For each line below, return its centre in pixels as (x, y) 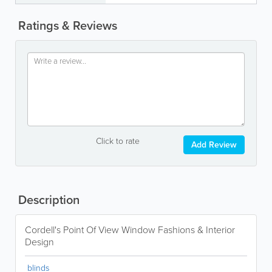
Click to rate (117, 141)
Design (39, 242)
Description (47, 199)
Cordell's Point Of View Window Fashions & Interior (130, 229)
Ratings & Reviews (66, 25)
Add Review (214, 144)
